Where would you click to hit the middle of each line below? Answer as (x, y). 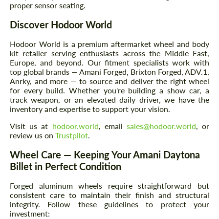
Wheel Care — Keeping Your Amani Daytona (105, 154)
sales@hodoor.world (161, 126)
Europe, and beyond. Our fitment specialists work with (109, 62)
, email (112, 126)
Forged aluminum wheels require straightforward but (109, 185)
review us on (33, 135)
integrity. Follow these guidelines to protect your (109, 204)
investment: (30, 213)
